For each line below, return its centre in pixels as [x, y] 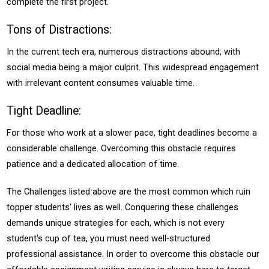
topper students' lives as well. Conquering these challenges [123, 207]
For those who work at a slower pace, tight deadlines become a [132, 133]
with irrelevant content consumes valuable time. [101, 83]
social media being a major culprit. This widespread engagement [133, 67]
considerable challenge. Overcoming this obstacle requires [122, 148]
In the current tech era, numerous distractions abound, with [124, 52]
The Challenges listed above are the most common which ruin [129, 192]
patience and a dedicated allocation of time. [93, 164]
